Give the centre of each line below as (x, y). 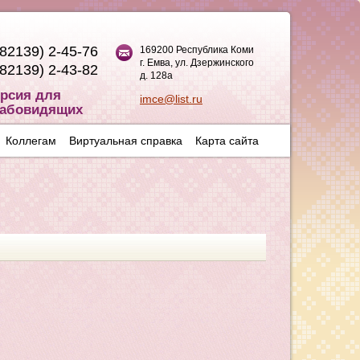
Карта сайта (227, 141)
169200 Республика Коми (197, 50)
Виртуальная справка (126, 141)
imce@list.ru (171, 99)
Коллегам (31, 141)
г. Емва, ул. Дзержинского (197, 63)
